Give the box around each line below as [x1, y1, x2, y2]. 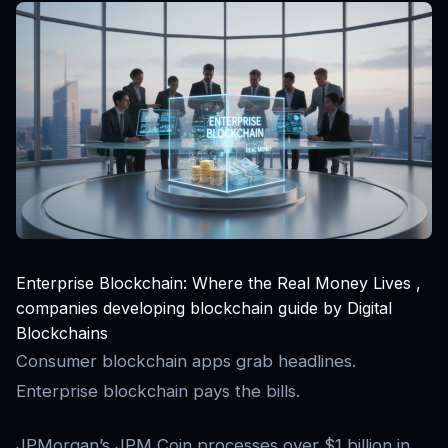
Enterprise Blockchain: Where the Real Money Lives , [16, 273, 421, 294]
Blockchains [16, 323, 108, 344]
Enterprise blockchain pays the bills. [16, 381, 300, 402]
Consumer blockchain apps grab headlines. [16, 351, 356, 372]
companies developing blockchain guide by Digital [16, 298, 392, 319]
